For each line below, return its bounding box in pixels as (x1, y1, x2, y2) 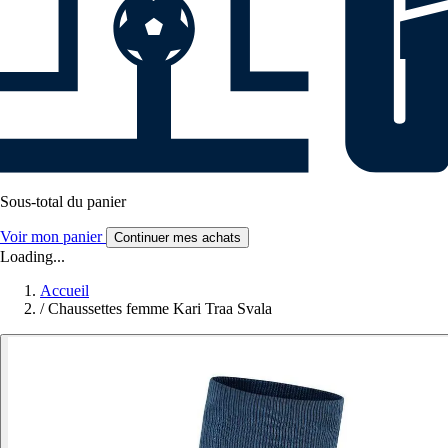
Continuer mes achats (114, 230, 241, 246)
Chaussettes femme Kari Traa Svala (48, 300, 272, 318)
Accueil (40, 282, 89, 300)
